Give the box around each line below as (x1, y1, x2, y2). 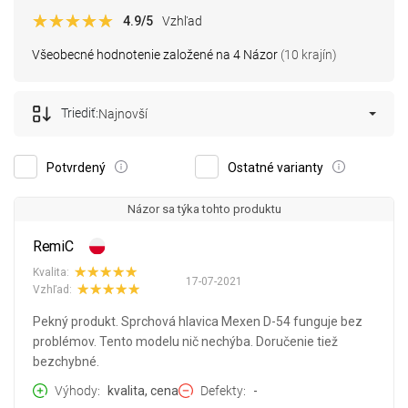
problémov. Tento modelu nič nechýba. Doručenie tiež (33, 334, 338, 350)
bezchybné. (33, 354, 99, 370)
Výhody (55, 383, 97, 399)
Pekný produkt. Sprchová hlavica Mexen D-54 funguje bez (33, 314, 362, 330)
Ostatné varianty (228, 160, 323, 176)
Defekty (200, 383, 243, 399)
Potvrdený (46, 160, 106, 176)
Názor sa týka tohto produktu (127, 202, 281, 217)
